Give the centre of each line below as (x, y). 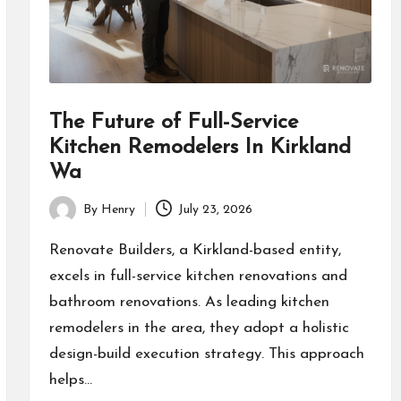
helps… (70, 380)
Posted (68, 219)
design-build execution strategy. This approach (206, 354)
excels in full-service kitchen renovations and (198, 277)
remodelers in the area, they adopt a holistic (199, 328)
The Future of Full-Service (173, 123)
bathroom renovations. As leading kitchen (189, 303)
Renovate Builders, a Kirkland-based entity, (195, 251)
